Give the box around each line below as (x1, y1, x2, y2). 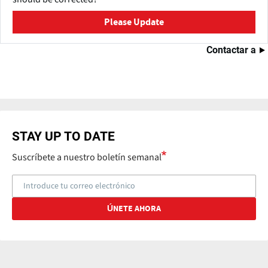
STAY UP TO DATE (12, 129, 115, 144)
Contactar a (206, 44, 256, 56)
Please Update (104, 17, 164, 28)
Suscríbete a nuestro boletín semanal (12, 151, 162, 165)
